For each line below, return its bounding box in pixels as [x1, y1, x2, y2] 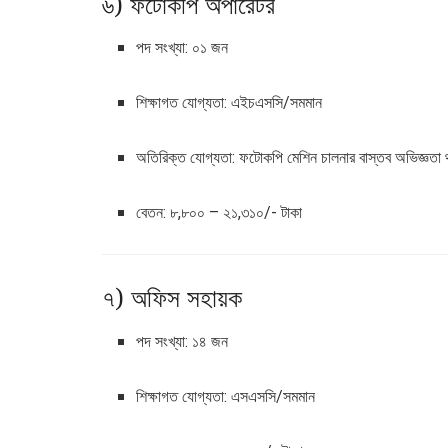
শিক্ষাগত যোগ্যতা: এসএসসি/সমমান [136, 386, 316, 406]
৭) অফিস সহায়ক [102, 280, 242, 314]
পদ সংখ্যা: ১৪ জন [136, 331, 229, 351]
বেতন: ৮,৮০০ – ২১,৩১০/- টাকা [136, 203, 303, 222]
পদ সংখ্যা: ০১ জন [136, 38, 229, 57]
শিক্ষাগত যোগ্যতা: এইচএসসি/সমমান [136, 93, 323, 112]
